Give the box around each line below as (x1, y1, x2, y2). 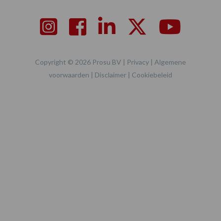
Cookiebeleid (132, 71, 172, 79)
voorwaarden (49, 71, 89, 79)
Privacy (127, 58, 149, 67)
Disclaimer (95, 71, 126, 79)
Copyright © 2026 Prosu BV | (35, 58, 127, 67)
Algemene (154, 58, 186, 67)
